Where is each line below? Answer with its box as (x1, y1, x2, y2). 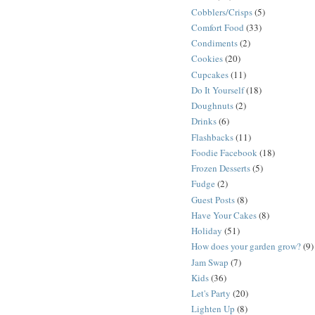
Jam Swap (191, 255, 229, 269)
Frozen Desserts (191, 162, 250, 175)
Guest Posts (191, 193, 235, 206)
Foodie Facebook (191, 146, 257, 159)
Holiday (191, 224, 222, 238)
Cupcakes (191, 67, 229, 81)
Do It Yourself (191, 83, 244, 96)
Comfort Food (191, 20, 244, 34)
